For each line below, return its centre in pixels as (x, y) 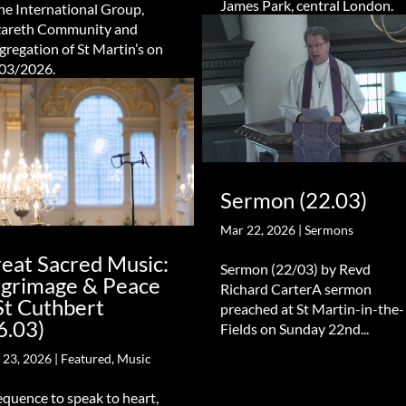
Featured (87, 358)
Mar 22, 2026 (257, 229)
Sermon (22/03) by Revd (295, 268)
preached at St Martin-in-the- (312, 308)
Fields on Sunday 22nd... (294, 328)
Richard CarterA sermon (295, 288)
